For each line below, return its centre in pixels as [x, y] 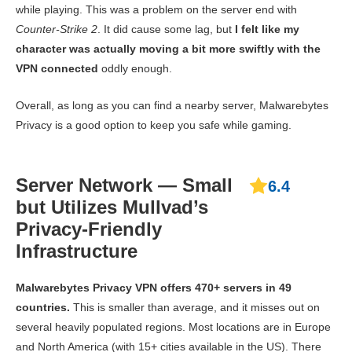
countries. [43, 307]
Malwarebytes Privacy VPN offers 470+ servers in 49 [154, 287]
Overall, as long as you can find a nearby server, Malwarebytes [172, 105]
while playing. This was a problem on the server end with [156, 9]
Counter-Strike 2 [57, 29]
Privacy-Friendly [89, 229]
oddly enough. [135, 68]
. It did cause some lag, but [166, 29]
